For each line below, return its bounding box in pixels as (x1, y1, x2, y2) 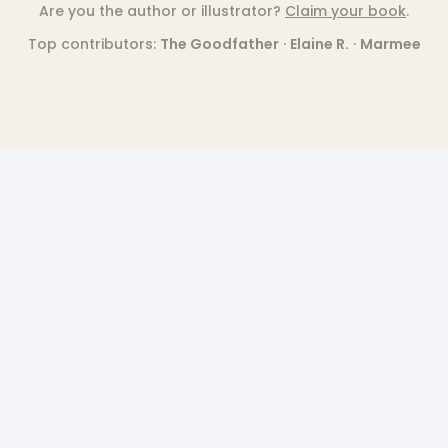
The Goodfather (159, 33, 279, 54)
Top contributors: (27, 33, 156, 54)
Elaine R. (289, 33, 349, 54)
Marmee (359, 33, 421, 54)
